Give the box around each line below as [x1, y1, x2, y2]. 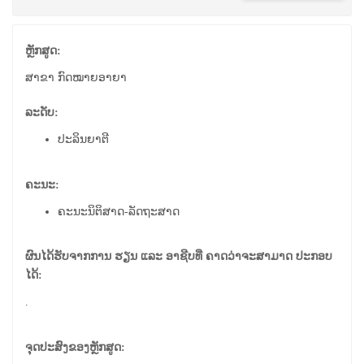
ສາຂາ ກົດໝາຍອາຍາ [25, 71, 127, 84]
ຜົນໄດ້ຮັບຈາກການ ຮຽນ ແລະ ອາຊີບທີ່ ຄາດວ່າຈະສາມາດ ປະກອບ [25, 250, 332, 262]
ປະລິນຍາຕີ [58, 133, 109, 145]
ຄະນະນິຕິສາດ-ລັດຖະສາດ [58, 205, 180, 218]
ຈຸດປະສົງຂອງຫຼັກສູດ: [25, 340, 125, 353]
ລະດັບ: [25, 106, 58, 119]
